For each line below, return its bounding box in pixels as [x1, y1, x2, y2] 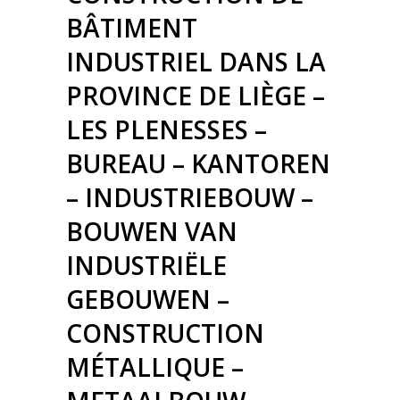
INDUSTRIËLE [66, 248, 227, 282]
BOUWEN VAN [66, 214, 237, 248]
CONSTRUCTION [66, 316, 264, 350]
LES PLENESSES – [66, 112, 267, 146]
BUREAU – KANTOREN [66, 146, 330, 180]
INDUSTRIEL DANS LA [66, 45, 326, 79]
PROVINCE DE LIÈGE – [66, 79, 325, 112]
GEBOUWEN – [66, 282, 229, 316]
